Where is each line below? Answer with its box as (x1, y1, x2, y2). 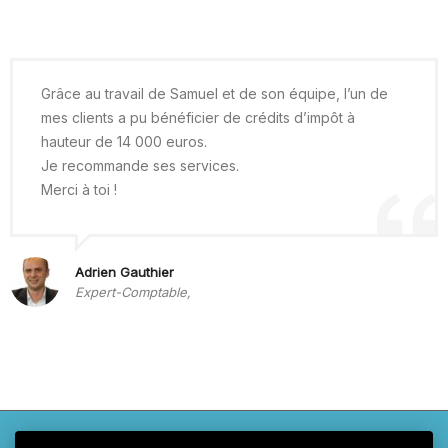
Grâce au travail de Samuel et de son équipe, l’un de (41, 85, 388, 102)
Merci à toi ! (41, 181, 117, 198)
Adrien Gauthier (75, 264, 174, 280)
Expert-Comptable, (75, 284, 191, 300)
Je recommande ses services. (41, 157, 239, 174)
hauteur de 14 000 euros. (41, 133, 207, 150)
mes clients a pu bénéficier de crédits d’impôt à (41, 109, 355, 126)
